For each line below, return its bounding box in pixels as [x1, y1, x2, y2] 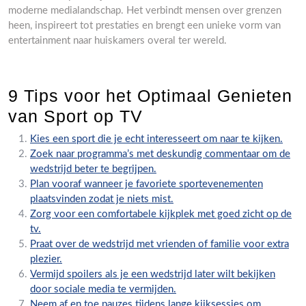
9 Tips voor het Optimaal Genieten [8, 86, 292, 105]
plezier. [30, 254, 62, 264]
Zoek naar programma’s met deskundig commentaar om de [30, 149, 290, 159]
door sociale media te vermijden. [30, 284, 176, 294]
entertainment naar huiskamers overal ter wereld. [8, 36, 227, 46]
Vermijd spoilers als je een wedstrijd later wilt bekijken [30, 269, 275, 279]
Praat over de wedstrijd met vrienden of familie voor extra [30, 239, 289, 249]
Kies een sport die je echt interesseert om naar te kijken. [30, 134, 283, 144]
